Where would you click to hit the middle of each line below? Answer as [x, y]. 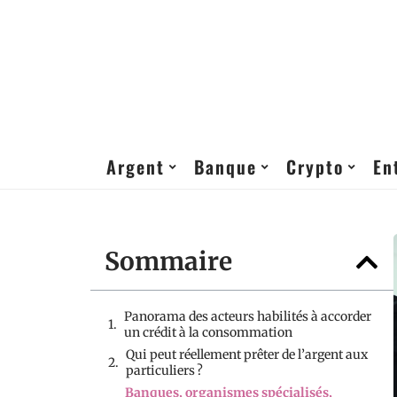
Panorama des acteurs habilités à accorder [248, 316]
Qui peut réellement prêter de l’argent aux [247, 354]
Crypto [315, 167]
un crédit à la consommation [208, 332]
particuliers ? [164, 370]
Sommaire [168, 261]
